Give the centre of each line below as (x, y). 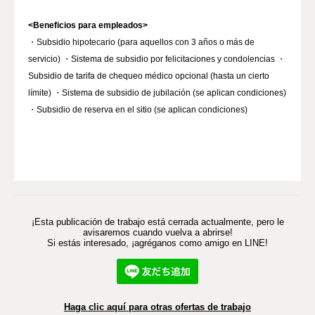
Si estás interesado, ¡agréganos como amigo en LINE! (157, 243)
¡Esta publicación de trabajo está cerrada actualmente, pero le (157, 222)
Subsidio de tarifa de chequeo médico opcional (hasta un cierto (149, 76)
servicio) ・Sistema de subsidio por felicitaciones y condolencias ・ (157, 59)
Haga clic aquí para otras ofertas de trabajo (157, 307)
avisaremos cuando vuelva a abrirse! (157, 232)
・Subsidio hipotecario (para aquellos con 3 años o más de (141, 42)
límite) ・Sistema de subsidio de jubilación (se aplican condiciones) (157, 93)
